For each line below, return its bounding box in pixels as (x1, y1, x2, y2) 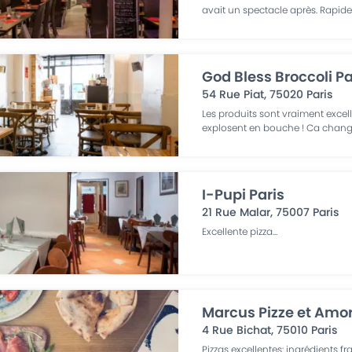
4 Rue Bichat (202, 322, 272, 338)
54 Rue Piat (202, 86, 265, 102)
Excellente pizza (202, 225, 273, 238)
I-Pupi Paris (202, 185, 285, 204)
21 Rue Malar (202, 204, 271, 220)
